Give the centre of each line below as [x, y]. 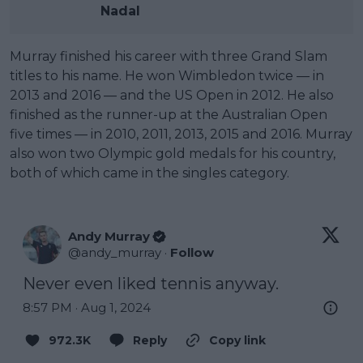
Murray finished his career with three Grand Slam [169, 56]
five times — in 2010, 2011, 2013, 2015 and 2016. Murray [181, 134]
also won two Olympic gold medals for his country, [173, 153]
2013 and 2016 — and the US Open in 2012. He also [172, 95]
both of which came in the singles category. [149, 173]
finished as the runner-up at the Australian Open [169, 114]
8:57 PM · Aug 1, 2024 [87, 307]
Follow [192, 252]
